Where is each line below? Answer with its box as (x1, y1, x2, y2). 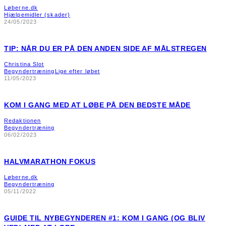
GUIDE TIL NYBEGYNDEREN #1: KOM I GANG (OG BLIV (4, 213, 205, 222)
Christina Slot (4, 61, 44, 67)
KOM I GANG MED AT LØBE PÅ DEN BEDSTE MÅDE (4, 100, 191, 109)
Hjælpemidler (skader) (4, 11, 71, 18)
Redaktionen (4, 117, 41, 124)
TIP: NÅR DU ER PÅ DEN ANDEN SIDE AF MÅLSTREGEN (4, 44, 207, 52)
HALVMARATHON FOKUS (4, 157, 96, 165)
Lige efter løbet (54, 68, 100, 74)
